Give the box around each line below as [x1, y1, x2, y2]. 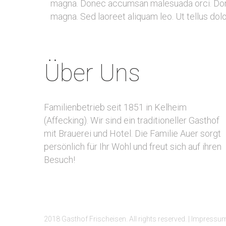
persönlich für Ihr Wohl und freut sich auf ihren [44, 141, 221, 152]
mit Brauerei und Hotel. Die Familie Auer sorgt [44, 128, 221, 139]
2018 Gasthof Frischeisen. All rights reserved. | [44, 215, 191, 223]
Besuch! [44, 154, 75, 165]
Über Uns [44, 59, 140, 87]
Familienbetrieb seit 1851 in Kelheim [44, 102, 187, 112]
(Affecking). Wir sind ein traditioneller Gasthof [44, 115, 219, 126]
